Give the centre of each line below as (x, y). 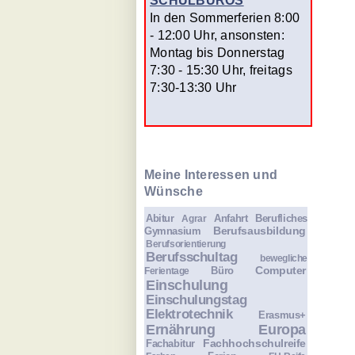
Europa (282, 329)
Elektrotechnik (189, 314)
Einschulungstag (197, 300)
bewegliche (283, 258)
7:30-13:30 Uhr (193, 87)
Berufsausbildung (260, 230)
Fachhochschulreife (254, 343)
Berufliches (281, 218)
